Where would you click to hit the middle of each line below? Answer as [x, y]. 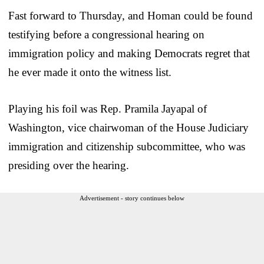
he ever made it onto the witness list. [90, 72]
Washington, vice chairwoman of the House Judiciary [128, 127]
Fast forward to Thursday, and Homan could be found [131, 15]
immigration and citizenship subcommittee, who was [127, 146]
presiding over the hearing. [69, 165]
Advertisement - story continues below [132, 198]
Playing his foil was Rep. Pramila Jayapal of [108, 108]
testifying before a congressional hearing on [106, 34]
